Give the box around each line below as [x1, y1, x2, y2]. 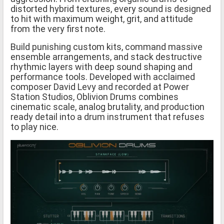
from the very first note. [10, 23, 105, 34]
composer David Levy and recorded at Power [10, 81, 189, 92]
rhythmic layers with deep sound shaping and [10, 61, 192, 72]
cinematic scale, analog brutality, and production [10, 101, 204, 112]
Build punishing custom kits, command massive [10, 41, 202, 52]
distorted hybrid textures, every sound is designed [10, 3, 211, 14]
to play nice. [10, 121, 58, 132]
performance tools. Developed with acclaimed [10, 71, 195, 82]
